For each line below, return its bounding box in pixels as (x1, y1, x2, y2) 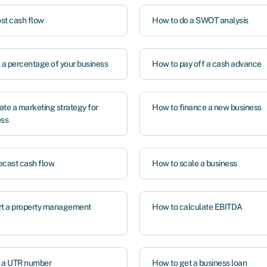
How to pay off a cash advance (152, 59, 262, 69)
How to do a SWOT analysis (152, 15, 249, 25)
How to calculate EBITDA (152, 202, 243, 212)
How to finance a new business (152, 103, 262, 112)
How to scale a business (152, 159, 237, 168)
